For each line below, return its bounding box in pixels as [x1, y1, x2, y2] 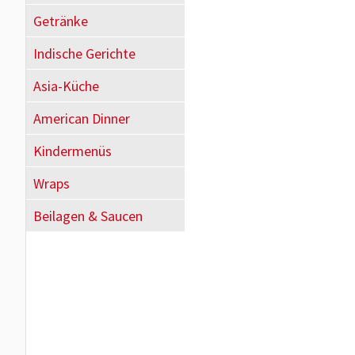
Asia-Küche [33, 77, 99, 95]
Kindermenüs [33, 142, 112, 160]
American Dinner [33, 109, 130, 128]
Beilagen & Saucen [33, 207, 143, 225]
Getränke [33, 12, 88, 30]
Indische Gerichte [33, 44, 136, 63]
